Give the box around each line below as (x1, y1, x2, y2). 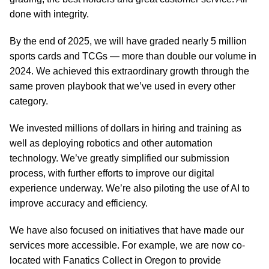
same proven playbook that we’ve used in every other (10, 81, 235, 91)
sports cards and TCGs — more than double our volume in (10, 51, 256, 61)
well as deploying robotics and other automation (10, 138, 213, 148)
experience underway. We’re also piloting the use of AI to (10, 183, 250, 193)
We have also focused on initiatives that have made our (10, 225, 244, 235)
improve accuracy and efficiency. (10, 198, 148, 208)
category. (10, 96, 48, 106)
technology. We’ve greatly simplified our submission (10, 153, 229, 163)
